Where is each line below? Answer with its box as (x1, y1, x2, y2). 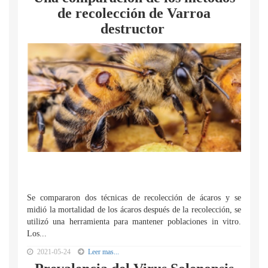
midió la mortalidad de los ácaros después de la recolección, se (27, 205, 241, 214)
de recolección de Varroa (57, 5, 211, 21)
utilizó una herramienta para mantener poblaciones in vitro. (27, 217, 241, 226)
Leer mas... (88, 248, 119, 256)
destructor (100, 21, 168, 36)
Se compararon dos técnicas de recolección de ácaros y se (27, 193, 241, 202)
